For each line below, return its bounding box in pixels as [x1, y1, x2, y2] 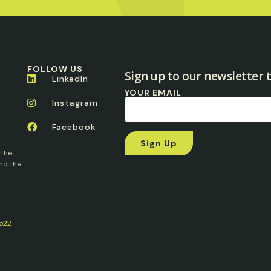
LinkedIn [51, 73, 88, 85]
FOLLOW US [27, 64, 83, 75]
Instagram [51, 97, 98, 109]
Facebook [51, 122, 96, 133]
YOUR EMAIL [124, 87, 181, 99]
